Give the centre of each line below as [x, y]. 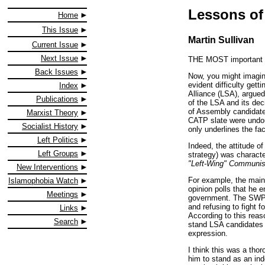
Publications [57, 99]
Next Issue [59, 58]
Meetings [62, 194]
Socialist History [50, 126]
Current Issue [55, 45]
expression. [208, 233]
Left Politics [58, 140]
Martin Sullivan [221, 40]
